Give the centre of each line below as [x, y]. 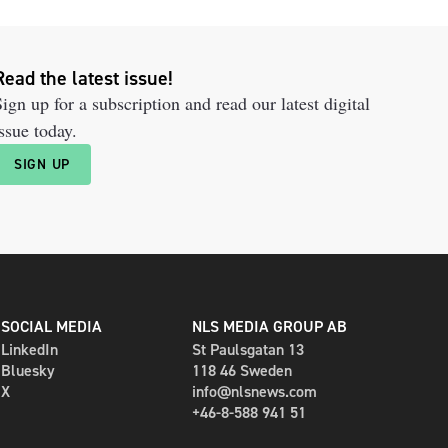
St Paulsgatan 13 [248, 349]
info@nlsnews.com [255, 391]
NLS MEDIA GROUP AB [270, 326]
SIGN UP [42, 164]
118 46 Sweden [242, 370]
